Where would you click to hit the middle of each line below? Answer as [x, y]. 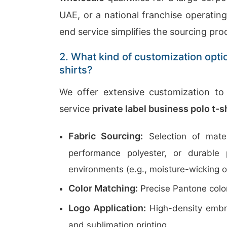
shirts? [76, 70]
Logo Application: [107, 208]
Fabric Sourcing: [106, 136]
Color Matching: [103, 188]
